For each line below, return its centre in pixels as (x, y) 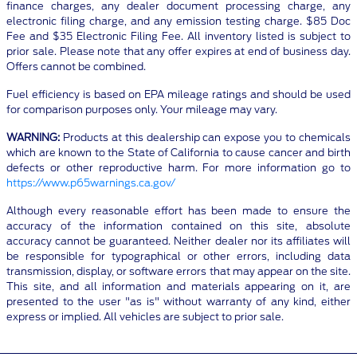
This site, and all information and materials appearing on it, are (178, 287)
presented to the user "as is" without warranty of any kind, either (178, 302)
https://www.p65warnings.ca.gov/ (91, 183)
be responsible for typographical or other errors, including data (178, 257)
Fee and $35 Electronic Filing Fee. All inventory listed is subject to (178, 37)
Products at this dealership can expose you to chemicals (205, 138)
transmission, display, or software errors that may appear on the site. (178, 272)
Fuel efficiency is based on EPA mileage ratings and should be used (178, 95)
